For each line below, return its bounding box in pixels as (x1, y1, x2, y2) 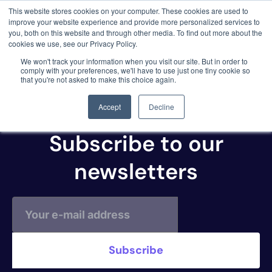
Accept (98, 101, 121, 112)
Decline (148, 101, 174, 112)
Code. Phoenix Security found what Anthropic (19, 21, 229, 33)
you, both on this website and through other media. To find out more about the (8, 27, 262, 38)
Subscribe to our (49, 129, 223, 158)
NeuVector (12, 42, 132, 75)
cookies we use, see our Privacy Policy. (8, 38, 137, 49)
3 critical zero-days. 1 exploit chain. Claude (24, 6, 223, 18)
